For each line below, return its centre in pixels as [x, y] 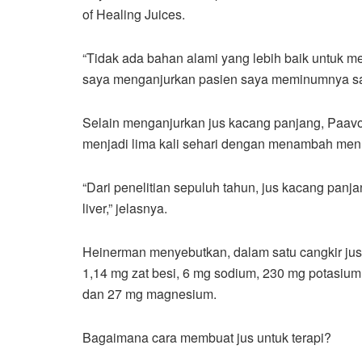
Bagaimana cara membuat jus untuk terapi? [207, 337]
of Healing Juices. [134, 14]
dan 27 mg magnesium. [149, 293]
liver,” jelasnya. [125, 208]
